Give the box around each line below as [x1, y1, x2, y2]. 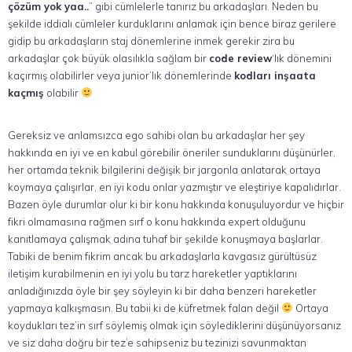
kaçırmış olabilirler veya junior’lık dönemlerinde [8, 69, 234, 82]
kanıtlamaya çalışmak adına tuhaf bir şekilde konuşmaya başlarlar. [8, 233, 323, 245]
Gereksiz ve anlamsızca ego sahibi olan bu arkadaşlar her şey [8, 129, 305, 141]
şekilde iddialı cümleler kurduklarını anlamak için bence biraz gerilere [8, 17, 336, 30]
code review [209, 52, 272, 64]
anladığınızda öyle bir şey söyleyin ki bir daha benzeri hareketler [8, 284, 317, 297]
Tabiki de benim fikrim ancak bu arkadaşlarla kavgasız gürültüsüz [8, 250, 317, 262]
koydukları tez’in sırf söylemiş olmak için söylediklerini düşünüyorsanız [8, 319, 341, 332]
